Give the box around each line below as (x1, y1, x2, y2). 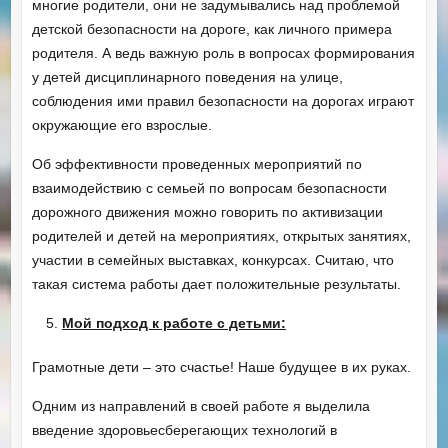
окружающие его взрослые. (31, 116, 212, 133)
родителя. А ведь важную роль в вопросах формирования (31, 44, 415, 61)
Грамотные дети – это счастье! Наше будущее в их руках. (31, 358, 411, 375)
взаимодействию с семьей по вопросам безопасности (31, 179, 387, 196)
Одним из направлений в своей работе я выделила (31, 397, 370, 414)
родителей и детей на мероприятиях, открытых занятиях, (31, 227, 411, 244)
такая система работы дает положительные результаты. (31, 275, 401, 292)
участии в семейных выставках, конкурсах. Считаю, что (31, 251, 394, 268)
